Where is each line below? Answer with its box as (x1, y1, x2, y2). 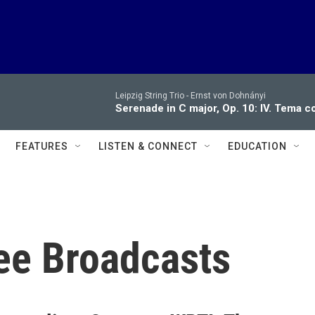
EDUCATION (228, 141, 287, 152)
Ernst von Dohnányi (191, 91, 266, 101)
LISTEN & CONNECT (98, 141, 198, 152)
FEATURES (15, 141, 68, 152)
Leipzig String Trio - (115, 91, 191, 101)
